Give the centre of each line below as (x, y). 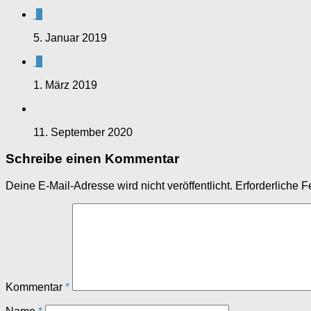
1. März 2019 (65, 85)
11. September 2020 (83, 132)
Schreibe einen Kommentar (92, 159)
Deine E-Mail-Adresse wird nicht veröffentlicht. (119, 185)
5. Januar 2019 (70, 37)
